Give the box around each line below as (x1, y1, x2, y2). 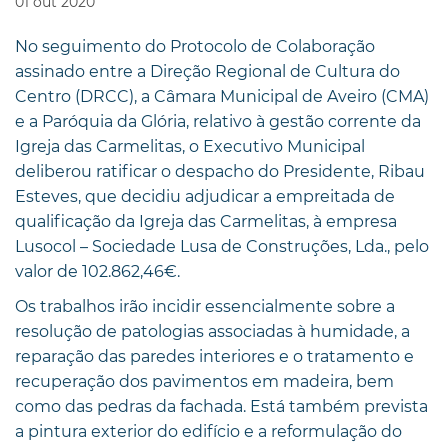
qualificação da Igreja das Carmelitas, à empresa (15, 211, 397, 231)
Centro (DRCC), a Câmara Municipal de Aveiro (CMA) (15, 86, 429, 106)
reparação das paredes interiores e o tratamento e (15, 346, 414, 366)
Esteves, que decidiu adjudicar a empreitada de (15, 186, 395, 206)
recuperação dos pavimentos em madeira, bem (15, 371, 394, 391)
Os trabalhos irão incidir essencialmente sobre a (15, 296, 395, 316)
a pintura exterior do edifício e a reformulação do (15, 421, 402, 441)
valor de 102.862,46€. (15, 261, 180, 281)
